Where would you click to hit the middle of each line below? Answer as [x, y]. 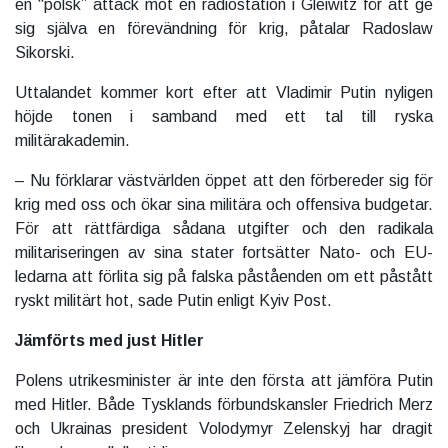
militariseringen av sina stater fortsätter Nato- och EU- [224, 252]
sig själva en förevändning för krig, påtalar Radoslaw [224, 28]
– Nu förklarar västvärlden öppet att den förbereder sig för [224, 180]
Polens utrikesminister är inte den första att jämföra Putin [224, 380]
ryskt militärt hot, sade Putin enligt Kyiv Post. [173, 300]
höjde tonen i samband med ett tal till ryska [224, 116]
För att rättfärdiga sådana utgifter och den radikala [224, 228]
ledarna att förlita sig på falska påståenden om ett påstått [224, 276]
